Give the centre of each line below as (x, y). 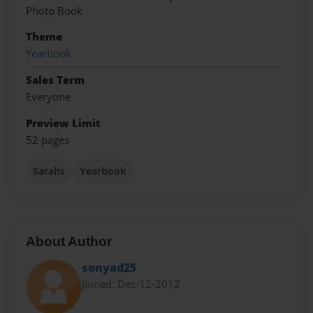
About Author (69, 242)
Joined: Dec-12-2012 (131, 283)
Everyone (48, 97)
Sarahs (49, 170)
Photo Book (54, 10)
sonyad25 (109, 267)
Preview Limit (63, 123)
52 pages (48, 140)
